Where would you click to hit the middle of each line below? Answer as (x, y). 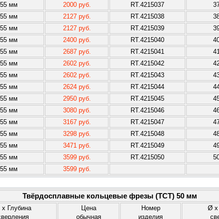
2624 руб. (77, 87)
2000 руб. (77, 5)
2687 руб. (77, 52)
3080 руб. (77, 110)
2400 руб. (77, 40)
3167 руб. (77, 122)
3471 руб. (77, 145)
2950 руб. (77, 99)
